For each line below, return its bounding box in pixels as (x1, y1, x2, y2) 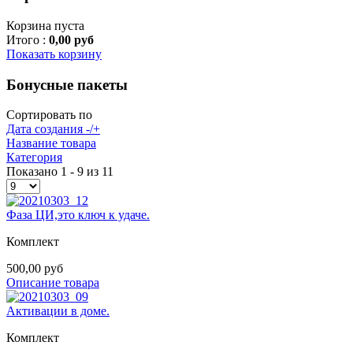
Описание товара (6, 276, 99, 290)
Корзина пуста (6, 18, 84, 32)
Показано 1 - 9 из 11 (6, 165, 113, 179)
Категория (6, 150, 62, 165)
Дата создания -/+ (6, 122, 100, 136)
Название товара (6, 136, 96, 150)
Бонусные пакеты (6, 76, 128, 93)
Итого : (6, 32, 49, 46)
